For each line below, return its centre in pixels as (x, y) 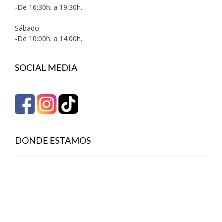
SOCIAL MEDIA (46, 67)
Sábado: (28, 28)
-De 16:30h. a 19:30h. (49, 7)
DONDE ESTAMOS (53, 140)
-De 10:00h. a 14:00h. (49, 38)
